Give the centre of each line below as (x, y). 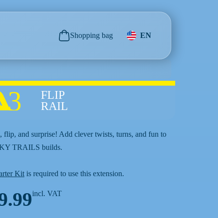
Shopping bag (91, 35)
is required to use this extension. (74, 173)
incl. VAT (47, 193)
